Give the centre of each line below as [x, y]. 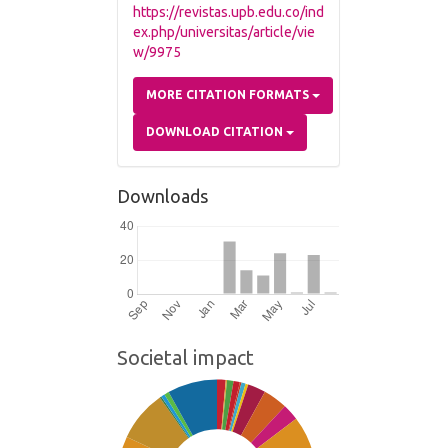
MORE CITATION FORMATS [229, 94]
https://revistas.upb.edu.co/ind [228, 11]
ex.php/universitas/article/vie [224, 31]
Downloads [162, 195]
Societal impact [185, 357]
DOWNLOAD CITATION [216, 131]
